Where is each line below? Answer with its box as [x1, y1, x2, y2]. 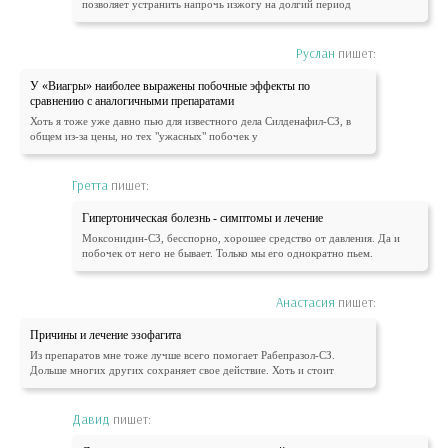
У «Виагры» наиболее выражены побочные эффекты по [30, 79, 310, 94]
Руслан [296, 45, 335, 62]
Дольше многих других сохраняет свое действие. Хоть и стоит [30, 364, 334, 377]
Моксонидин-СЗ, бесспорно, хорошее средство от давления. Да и [82, 232, 400, 245]
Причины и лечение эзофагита [30, 328, 181, 343]
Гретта [72, 177, 108, 194]
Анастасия [276, 294, 335, 311]
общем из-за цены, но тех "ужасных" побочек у [30, 130, 258, 143]
